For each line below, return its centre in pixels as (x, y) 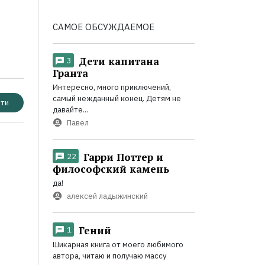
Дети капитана (119, 61)
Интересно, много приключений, (112, 87)
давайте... (70, 109)
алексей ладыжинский (107, 196)
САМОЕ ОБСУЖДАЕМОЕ (103, 27)
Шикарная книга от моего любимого (118, 244)
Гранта (70, 73)
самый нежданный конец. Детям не (117, 98)
